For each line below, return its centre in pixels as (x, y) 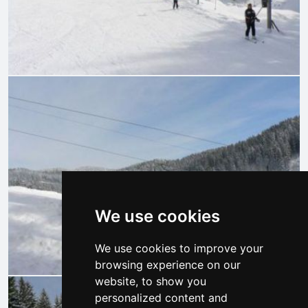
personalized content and (161, 298)
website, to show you (150, 281)
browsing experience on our (167, 265)
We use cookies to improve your (179, 248)
